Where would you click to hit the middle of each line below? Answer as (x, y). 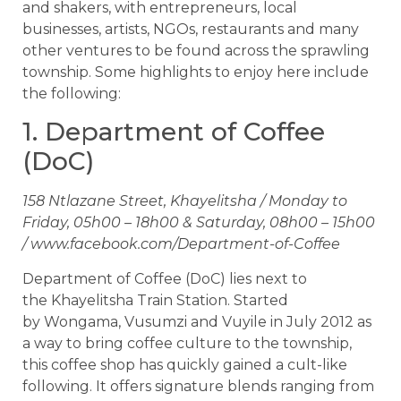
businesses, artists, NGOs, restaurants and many (191, 30)
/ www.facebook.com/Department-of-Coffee (181, 244)
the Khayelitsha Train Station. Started (155, 300)
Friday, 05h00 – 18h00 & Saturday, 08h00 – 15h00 (199, 223)
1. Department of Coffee (174, 132)
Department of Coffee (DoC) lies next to (165, 278)
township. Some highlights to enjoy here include (196, 73)
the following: (72, 94)
